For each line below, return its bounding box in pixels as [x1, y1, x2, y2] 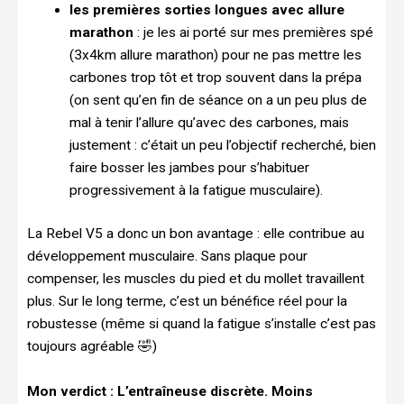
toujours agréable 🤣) [27, 338, 157, 355]
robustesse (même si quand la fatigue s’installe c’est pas [27, 316, 376, 333]
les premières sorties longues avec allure [69, 2, 344, 19]
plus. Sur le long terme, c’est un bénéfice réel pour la [27, 293, 347, 310]
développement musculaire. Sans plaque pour [27, 248, 308, 265]
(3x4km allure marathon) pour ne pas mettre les [69, 47, 362, 64]
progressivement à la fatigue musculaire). [69, 182, 323, 199]
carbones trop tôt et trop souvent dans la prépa [69, 69, 362, 87]
